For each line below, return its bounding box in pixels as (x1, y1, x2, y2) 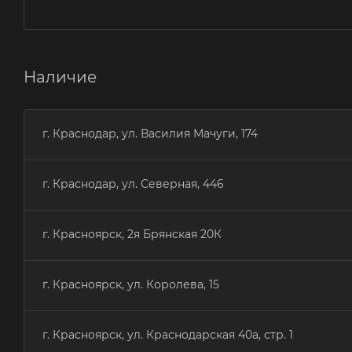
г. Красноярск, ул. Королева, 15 (42, 277, 219, 291)
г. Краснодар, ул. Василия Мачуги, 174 (42, 126, 258, 141)
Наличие (24, 67, 97, 86)
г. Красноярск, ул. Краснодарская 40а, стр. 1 (42, 327, 293, 342)
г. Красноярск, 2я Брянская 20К (42, 226, 222, 241)
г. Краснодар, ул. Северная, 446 (42, 176, 224, 191)
